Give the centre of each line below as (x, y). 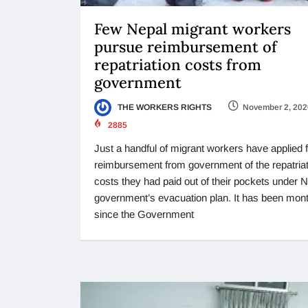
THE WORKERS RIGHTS (164, 107)
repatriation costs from (178, 64)
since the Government (144, 214)
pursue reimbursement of (186, 46)
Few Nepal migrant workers (192, 29)
